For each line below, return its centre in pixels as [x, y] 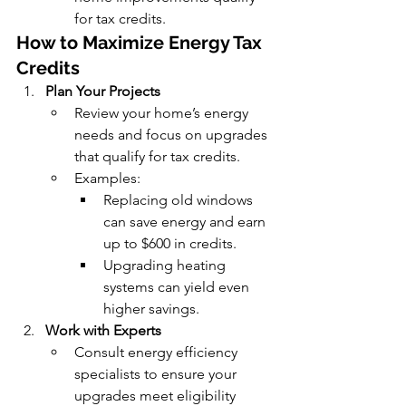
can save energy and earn [186, 222]
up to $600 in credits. [170, 243]
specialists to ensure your [157, 374]
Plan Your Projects [103, 91]
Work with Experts [103, 330]
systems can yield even [178, 287]
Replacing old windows [180, 200]
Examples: [107, 178]
